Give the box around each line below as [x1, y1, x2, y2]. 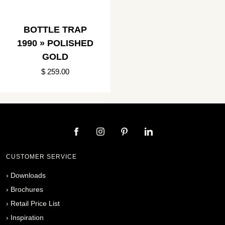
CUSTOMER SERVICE [6, 153, 77, 160]
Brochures [11, 185, 43, 193]
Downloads [11, 171, 46, 179]
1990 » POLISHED [17, 38, 93, 48]
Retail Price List [11, 199, 60, 207]
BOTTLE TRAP [24, 24, 87, 35]
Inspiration [11, 213, 44, 221]
